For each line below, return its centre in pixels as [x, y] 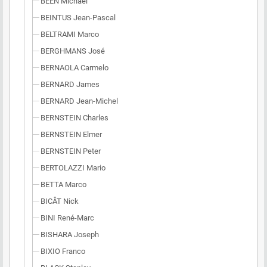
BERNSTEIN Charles [74, 118]
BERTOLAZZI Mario [73, 168]
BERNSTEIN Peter [71, 151]
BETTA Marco [63, 184]
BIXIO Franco [63, 251]
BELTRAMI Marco [70, 34]
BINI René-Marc [67, 218]
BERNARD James [70, 84]
